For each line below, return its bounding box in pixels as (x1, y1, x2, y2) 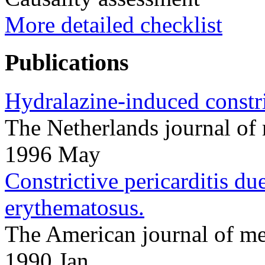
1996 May (5, 141, 101, 167)
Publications (5, 49, 129, 76)
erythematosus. (5, 194, 144, 220)
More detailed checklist (5, 11, 222, 37)
